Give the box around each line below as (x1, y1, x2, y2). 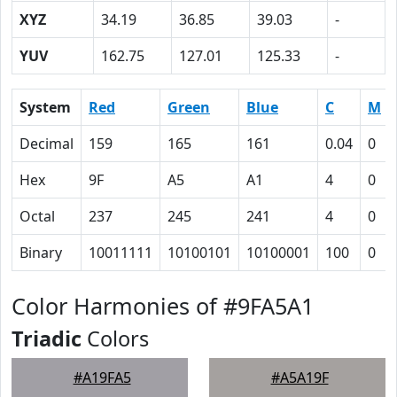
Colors (82, 324, 149, 353)
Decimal (19, 134, 74, 153)
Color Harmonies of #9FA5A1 (12, 291, 314, 321)
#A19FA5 (73, 368, 131, 387)
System (19, 97, 71, 117)
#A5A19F (270, 368, 329, 387)
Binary (19, 243, 62, 262)
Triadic (12, 324, 82, 353)
